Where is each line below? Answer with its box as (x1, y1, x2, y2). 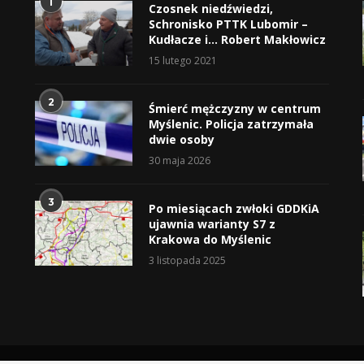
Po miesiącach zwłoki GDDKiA (148, 201, 319, 217)
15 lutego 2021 (148, 54, 217, 68)
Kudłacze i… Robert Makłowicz (148, 32, 326, 48)
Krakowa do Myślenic (148, 232, 271, 248)
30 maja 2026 (148, 154, 210, 168)
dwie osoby (148, 132, 214, 148)
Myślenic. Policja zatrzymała (148, 116, 314, 132)
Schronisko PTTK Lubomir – (148, 16, 308, 32)
